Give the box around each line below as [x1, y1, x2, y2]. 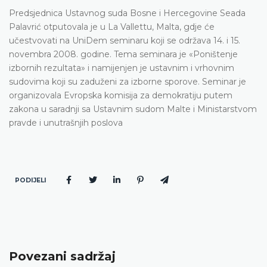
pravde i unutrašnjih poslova [9, 117, 123, 128]
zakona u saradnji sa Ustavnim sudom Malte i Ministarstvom [9, 103, 257, 114]
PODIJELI [14, 176, 46, 184]
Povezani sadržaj [9, 249, 116, 263]
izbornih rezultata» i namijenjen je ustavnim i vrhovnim [9, 62, 234, 73]
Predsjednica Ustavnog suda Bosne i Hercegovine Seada [9, 7, 246, 18]
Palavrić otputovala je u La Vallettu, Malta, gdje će [9, 21, 215, 32]
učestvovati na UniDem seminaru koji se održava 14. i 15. [9, 35, 240, 46]
